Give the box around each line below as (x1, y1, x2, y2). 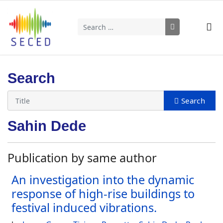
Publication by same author (7, 150, 157, 166)
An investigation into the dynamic (11, 172, 194, 188)
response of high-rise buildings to (11, 186, 195, 202)
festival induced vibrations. (11, 200, 157, 216)
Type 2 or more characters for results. (77, 35, 221, 46)
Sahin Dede (7, 118, 86, 134)
